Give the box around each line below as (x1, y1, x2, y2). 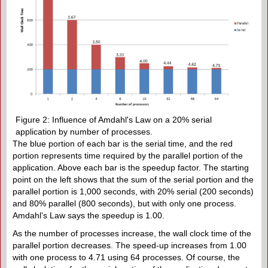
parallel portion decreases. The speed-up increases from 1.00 (13, 240, 246, 250)
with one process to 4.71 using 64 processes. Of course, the (13, 252, 240, 262)
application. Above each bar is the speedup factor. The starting (13, 162, 249, 172)
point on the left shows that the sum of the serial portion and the (13, 174, 254, 184)
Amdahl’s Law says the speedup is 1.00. (13, 210, 165, 220)
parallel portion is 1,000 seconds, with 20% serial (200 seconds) (13, 186, 254, 196)
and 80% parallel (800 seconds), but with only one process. (13, 198, 236, 208)
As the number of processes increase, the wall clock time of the (13, 228, 251, 238)
